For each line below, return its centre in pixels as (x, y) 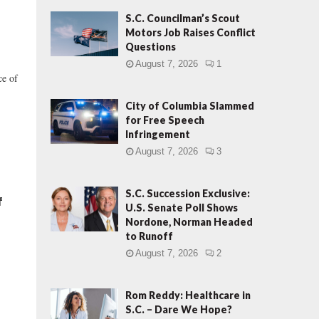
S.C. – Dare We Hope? (179, 309)
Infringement (158, 134)
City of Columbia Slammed (190, 106)
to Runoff (149, 236)
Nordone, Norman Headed (189, 222)
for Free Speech (165, 120)
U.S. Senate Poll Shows (182, 208)
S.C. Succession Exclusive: (188, 193)
